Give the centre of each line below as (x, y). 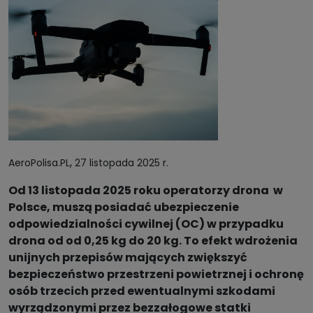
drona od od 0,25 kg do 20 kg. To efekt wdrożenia (153, 240)
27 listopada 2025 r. (122, 162)
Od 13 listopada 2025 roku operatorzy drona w (146, 190)
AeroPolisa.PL (39, 162)
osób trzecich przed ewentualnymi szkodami (142, 291)
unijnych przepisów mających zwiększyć (128, 257)
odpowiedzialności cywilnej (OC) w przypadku (146, 224)
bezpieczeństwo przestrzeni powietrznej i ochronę (156, 274)
